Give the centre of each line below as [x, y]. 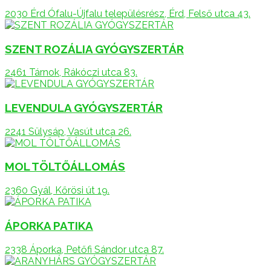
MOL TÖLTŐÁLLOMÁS [65, 167]
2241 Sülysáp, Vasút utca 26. [68, 131]
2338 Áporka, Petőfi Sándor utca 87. [84, 249]
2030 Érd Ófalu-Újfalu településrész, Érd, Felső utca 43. [128, 13]
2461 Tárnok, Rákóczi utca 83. [71, 73]
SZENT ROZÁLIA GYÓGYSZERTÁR [94, 49]
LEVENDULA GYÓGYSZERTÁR [84, 108]
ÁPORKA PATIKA [49, 225]
